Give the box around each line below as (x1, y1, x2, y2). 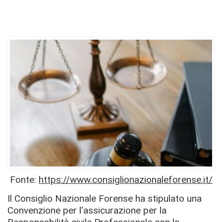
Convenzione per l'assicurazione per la (7, 204, 166, 216)
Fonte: (7, 174, 39, 185)
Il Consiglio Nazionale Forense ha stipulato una (7, 192, 202, 204)
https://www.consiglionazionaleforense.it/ (39, 174, 213, 185)
